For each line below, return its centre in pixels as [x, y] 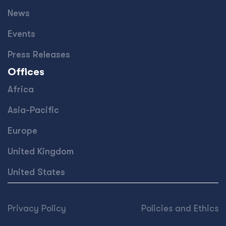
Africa [21, 89]
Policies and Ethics [180, 208]
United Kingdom [41, 151]
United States [36, 172]
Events [21, 34]
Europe [22, 131]
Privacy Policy [37, 208]
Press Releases [39, 54]
